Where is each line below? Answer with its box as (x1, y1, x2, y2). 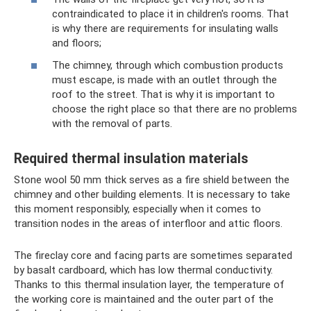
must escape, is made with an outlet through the (52, 73, 277, 86)
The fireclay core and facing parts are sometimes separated (14, 249, 292, 262)
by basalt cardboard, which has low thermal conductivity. (14, 263, 273, 276)
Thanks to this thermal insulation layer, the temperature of (14, 278, 285, 291)
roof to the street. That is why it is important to (52, 87, 275, 101)
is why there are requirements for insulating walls (52, 22, 278, 35)
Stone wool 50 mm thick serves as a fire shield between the (14, 173, 289, 186)
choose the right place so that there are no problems (52, 102, 297, 115)
